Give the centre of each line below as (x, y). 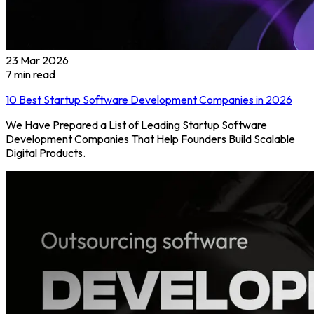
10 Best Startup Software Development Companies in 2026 (149, 100)
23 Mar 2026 (37, 61)
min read (34, 75)
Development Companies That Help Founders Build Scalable (150, 139)
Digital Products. (46, 153)
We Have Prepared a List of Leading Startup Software (136, 125)
